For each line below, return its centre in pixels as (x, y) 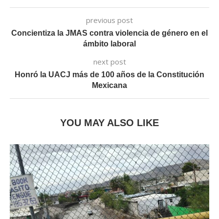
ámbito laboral (109, 44)
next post (109, 62)
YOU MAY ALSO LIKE (109, 123)
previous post (109, 20)
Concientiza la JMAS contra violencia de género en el (109, 33)
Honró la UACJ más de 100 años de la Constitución (109, 75)
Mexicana (109, 85)
